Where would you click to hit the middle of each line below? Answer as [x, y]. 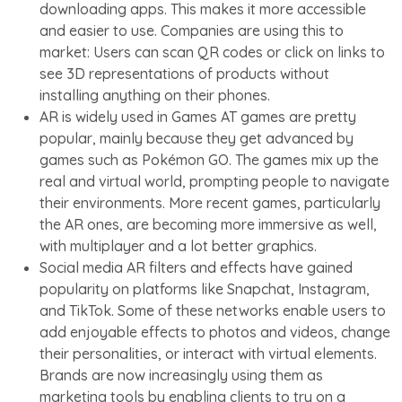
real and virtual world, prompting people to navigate [214, 181]
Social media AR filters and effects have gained [196, 267]
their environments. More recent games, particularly [210, 202]
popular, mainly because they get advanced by [197, 138]
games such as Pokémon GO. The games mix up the [209, 159]
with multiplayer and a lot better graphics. [178, 245]
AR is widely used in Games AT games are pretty [198, 116]
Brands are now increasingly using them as [181, 375]
